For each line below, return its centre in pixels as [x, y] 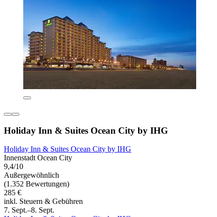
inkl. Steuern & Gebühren [43, 201]
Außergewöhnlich [31, 175]
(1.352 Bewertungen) [37, 184]
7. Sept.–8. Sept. [29, 210]
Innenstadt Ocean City [38, 158]
